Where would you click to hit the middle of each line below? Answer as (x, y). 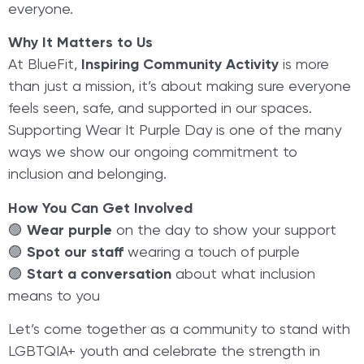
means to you (54, 296)
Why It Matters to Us (80, 43)
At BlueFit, (45, 65)
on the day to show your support (224, 230)
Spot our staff (75, 252)
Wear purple (69, 230)
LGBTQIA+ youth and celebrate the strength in (164, 352)
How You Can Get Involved (100, 208)
